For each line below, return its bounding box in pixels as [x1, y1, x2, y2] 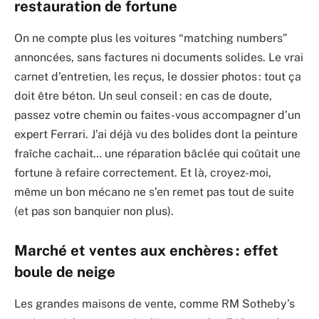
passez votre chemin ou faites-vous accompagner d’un [14, 108, 300, 122]
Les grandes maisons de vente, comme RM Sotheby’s [14, 296, 295, 310]
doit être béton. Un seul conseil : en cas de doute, [14, 88, 272, 103]
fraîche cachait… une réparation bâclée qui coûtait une [14, 146, 300, 160]
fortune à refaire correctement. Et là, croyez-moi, [14, 165, 271, 179]
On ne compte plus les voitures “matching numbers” [14, 31, 288, 45]
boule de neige [14, 263, 115, 281]
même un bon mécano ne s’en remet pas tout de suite [14, 184, 294, 199]
